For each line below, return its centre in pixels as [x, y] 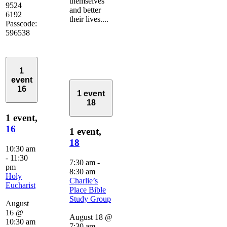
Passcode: [21, 23]
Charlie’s [84, 180]
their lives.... [89, 19]
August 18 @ [91, 217]
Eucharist [21, 185]
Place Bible [88, 190]
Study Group [90, 199]
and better [85, 10]
